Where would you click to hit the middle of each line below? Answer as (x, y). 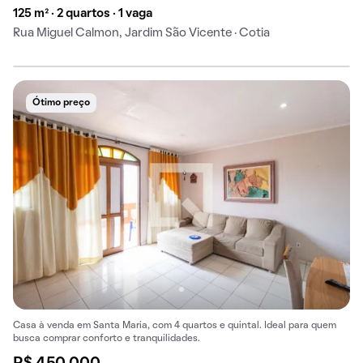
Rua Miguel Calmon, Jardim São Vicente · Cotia (141, 33)
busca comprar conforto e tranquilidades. (107, 339)
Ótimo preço (61, 102)
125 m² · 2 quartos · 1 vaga (83, 13)
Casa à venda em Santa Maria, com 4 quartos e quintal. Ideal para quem (175, 326)
